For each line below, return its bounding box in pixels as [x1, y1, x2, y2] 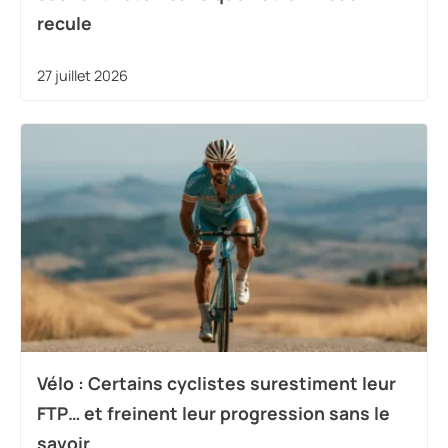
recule [37, 10, 92, 35]
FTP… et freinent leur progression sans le [37, 401, 390, 426]
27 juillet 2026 [37, 65, 128, 85]
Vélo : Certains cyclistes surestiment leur [37, 371, 396, 396]
